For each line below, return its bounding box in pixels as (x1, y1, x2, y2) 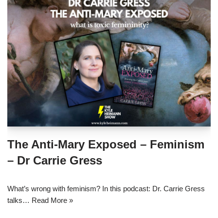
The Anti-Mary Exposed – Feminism (7, 137, 204, 151)
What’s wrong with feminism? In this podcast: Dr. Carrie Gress (7, 184, 205, 193)
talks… (7, 196, 32, 204)
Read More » (32, 196, 73, 204)
